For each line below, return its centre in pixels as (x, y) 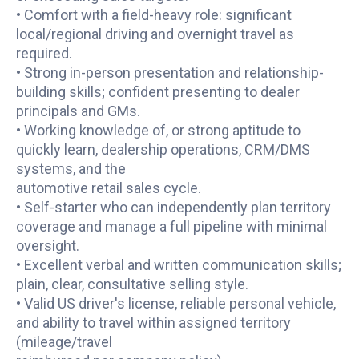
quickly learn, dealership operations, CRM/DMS (163, 149)
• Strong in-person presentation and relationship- (169, 73)
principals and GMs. (78, 111)
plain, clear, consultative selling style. (132, 284)
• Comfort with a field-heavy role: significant (153, 15)
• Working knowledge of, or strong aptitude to (158, 130)
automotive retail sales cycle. (108, 188)
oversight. (47, 246)
